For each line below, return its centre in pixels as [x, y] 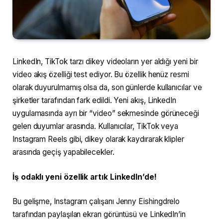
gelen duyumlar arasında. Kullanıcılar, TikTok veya [96, 126]
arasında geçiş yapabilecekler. [63, 152]
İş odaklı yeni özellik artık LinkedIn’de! [85, 177]
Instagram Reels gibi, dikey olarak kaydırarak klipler [98, 139]
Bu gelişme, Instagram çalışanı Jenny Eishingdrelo [96, 202]
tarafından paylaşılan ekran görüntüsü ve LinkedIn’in [99, 215]
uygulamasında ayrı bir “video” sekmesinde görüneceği [106, 113]
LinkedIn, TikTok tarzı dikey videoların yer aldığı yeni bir [105, 62]
